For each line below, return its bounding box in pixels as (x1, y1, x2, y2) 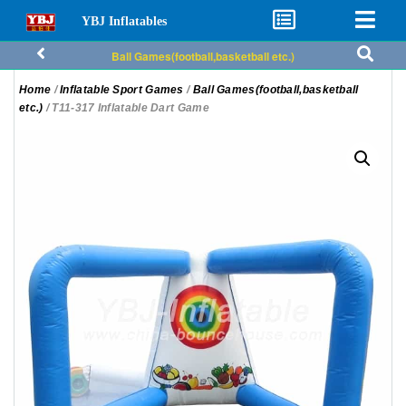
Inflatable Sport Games (60, 83, 184, 96)
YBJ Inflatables (81, 14, 167, 28)
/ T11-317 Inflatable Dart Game (43, 101, 209, 114)
